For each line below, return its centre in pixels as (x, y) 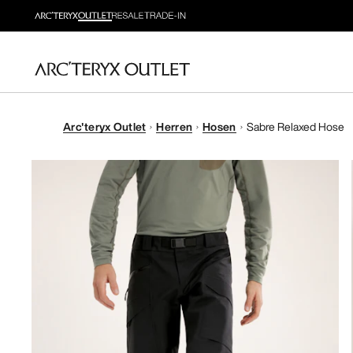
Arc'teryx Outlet (105, 126)
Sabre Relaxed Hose (295, 126)
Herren (175, 126)
